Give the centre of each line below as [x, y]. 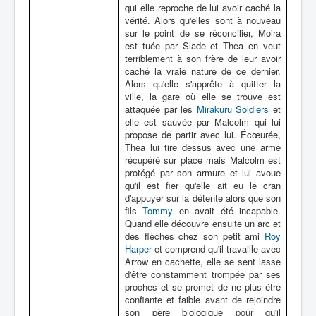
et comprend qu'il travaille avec [216, 249]
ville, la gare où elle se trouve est [203, 96]
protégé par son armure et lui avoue [203, 172]
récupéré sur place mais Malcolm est [203, 160]
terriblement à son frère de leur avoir [203, 58]
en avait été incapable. [227, 211]
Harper [138, 249]
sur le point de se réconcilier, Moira [203, 33]
